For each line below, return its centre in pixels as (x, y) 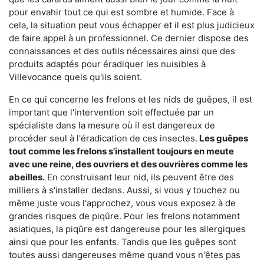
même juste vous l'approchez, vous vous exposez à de (122, 203)
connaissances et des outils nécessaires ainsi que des (122, 51)
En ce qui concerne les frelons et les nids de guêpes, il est (131, 99)
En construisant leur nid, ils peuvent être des (139, 177)
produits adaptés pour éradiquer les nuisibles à (107, 64)
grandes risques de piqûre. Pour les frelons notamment (124, 216)
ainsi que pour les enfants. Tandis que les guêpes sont (123, 242)
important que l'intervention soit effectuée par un (111, 112)
